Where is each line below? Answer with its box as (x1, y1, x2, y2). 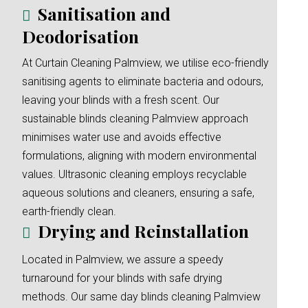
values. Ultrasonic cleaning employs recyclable (22, 168, 247, 181)
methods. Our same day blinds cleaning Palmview (22, 290, 261, 303)
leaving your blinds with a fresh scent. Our (22, 93, 219, 107)
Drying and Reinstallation (38, 219, 249, 242)
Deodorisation (22, 25, 139, 47)
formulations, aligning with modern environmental (22, 149, 256, 162)
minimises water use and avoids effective (22, 131, 221, 144)
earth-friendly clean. (22, 205, 116, 218)
